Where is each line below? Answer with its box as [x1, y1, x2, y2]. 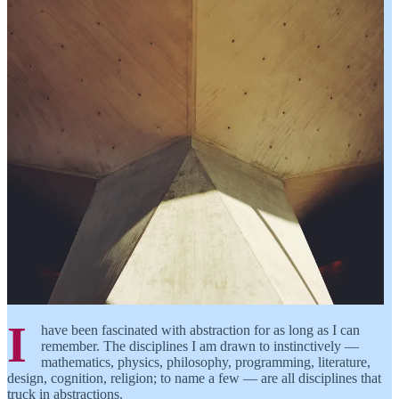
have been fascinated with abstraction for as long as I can [41, 322, 360, 338]
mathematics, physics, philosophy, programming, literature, [41, 354, 370, 370]
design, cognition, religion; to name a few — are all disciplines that [7, 370, 381, 386]
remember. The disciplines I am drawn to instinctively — [41, 338, 359, 354]
